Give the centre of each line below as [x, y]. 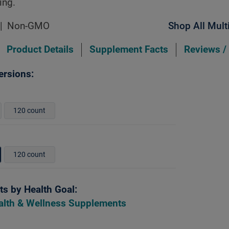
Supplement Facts [129, 49]
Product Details [40, 49]
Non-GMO [29, 26]
